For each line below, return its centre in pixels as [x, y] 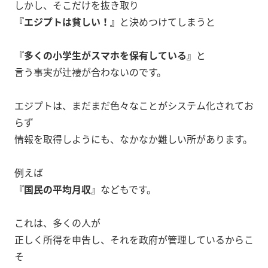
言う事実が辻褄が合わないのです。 [90, 72]
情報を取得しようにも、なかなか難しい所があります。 [133, 139]
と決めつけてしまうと [167, 22]
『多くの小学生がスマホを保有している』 [105, 55]
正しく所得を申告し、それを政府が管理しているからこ [134, 240]
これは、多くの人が [57, 223]
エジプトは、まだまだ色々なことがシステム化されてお [134, 106]
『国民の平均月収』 [57, 189]
